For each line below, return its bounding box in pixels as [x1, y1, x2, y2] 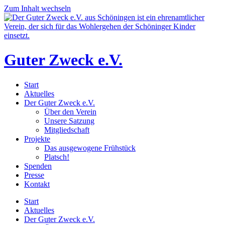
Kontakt [24, 179, 50, 188]
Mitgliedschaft [44, 125, 89, 134]
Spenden [24, 161, 52, 170]
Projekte [24, 134, 50, 143]
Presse [24, 170, 44, 179]
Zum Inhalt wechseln [4, 4, 71, 13]
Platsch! [44, 152, 69, 161]
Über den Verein [44, 107, 96, 116]
